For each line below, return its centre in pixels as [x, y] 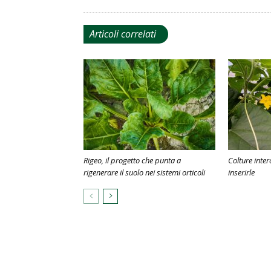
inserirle [241, 172]
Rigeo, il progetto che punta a [132, 160]
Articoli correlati [123, 34]
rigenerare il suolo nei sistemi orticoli [144, 172]
